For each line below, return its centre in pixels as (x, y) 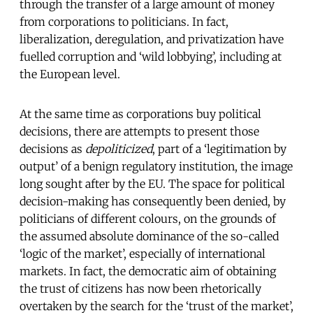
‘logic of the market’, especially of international (143, 253)
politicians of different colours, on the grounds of (148, 218)
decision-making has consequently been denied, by (153, 201)
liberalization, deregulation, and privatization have (152, 39)
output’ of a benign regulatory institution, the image (156, 166)
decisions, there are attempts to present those (139, 131)
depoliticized (119, 148)
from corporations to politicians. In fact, (124, 21)
